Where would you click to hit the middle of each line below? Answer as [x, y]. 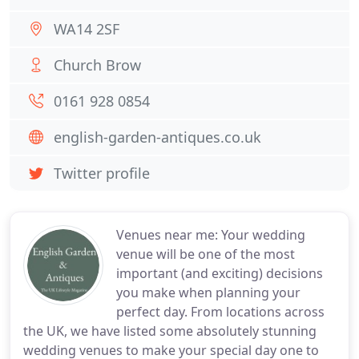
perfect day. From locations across [220, 312]
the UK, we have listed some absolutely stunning [170, 331]
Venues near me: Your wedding [211, 235]
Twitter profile [102, 173]
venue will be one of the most [206, 254]
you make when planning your [208, 292]
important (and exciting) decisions [220, 273]
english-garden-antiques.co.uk [157, 137]
